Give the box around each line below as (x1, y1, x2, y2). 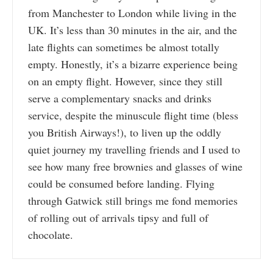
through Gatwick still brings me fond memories (28, 193, 238, 208)
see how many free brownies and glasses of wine (28, 159, 243, 174)
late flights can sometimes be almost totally (28, 40, 219, 55)
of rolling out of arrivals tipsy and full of (28, 210, 208, 225)
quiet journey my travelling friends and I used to (28, 142, 240, 157)
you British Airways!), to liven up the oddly (28, 125, 221, 140)
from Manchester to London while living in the (28, 5, 236, 21)
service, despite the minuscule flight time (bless (28, 108, 238, 123)
